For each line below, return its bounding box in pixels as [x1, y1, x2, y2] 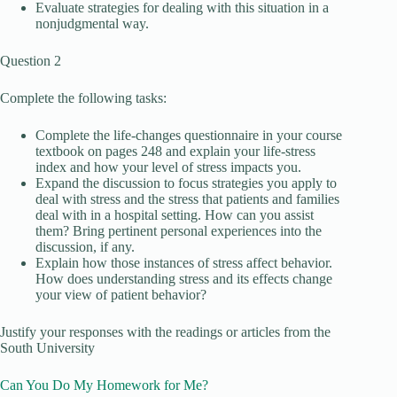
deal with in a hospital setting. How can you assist [35, 207, 314, 222]
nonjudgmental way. [35, 16, 149, 31]
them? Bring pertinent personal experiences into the [35, 223, 322, 238]
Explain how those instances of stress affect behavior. [35, 255, 332, 270]
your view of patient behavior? [35, 287, 206, 302]
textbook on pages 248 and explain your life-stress [35, 144, 315, 159]
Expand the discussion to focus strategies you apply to [35, 175, 337, 191]
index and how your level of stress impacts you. [35, 160, 301, 175]
